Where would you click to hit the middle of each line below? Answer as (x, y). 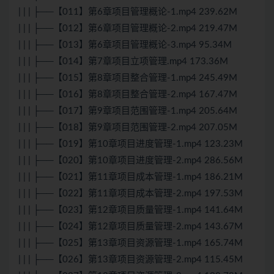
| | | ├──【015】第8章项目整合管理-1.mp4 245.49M (128, 78)
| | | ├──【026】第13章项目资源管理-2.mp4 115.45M (131, 260)
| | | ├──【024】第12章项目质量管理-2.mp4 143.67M (131, 227)
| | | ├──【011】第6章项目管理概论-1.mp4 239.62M (128, 12)
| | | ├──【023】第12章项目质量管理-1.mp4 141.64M (131, 210)
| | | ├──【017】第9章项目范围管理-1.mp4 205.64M (128, 111)
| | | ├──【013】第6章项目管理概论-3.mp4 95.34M (125, 45)
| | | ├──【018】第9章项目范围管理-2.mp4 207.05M (128, 128)
